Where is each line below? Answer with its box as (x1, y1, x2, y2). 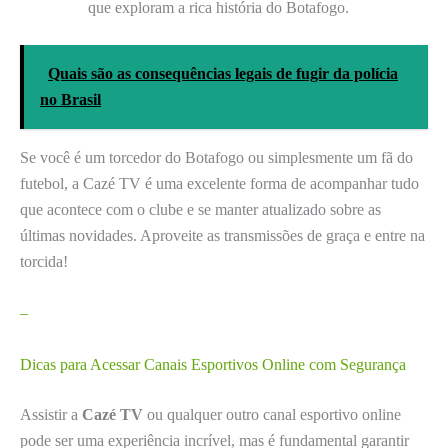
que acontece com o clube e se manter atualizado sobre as (20, 200, 381, 218)
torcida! (20, 252, 68, 270)
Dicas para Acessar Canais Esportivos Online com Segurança (20, 355, 406, 373)
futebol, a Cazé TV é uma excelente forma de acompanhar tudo (20, 174, 419, 192)
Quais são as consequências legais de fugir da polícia (48, 64, 398, 82)
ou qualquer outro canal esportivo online (143, 405, 401, 423)
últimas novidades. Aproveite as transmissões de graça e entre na (20, 226, 425, 244)
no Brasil (40, 90, 101, 108)
